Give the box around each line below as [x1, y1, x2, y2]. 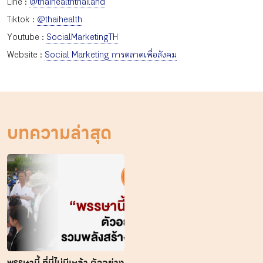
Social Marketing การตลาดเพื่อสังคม [45, 48, 177, 60]
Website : [7, 48, 45, 60]
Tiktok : [7, 13, 37, 25]
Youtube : [7, 31, 46, 43]
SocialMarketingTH [46, 31, 118, 43]
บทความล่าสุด [7, 119, 112, 147]
